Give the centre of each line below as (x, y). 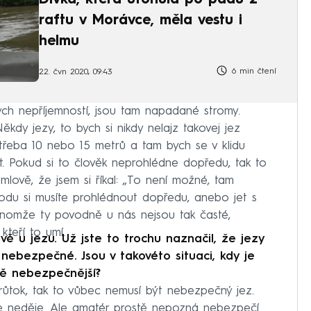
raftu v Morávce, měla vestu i (141, 20)
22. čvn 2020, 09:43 (75, 73)
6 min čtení (252, 71)
